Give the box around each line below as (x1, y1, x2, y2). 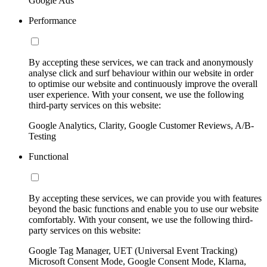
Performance (29, 15, 76, 26)
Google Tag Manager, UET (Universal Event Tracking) (29, 246, 237, 256)
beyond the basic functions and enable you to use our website (29, 204, 259, 215)
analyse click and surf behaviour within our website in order (29, 68, 253, 79)
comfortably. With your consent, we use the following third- (29, 215, 253, 225)
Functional (29, 151, 69, 162)
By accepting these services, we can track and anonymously (29, 57, 253, 68)
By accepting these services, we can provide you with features (29, 193, 262, 204)
